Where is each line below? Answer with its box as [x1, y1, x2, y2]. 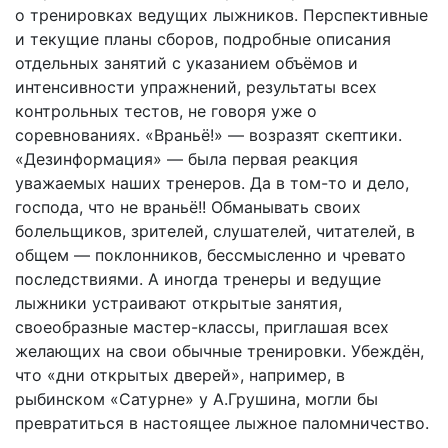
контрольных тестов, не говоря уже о [15, 101, 317, 122]
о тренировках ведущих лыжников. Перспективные [15, 5, 428, 26]
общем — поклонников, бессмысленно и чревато [15, 245, 406, 266]
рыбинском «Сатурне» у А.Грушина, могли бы [15, 389, 378, 410]
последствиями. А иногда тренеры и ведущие [15, 269, 381, 290]
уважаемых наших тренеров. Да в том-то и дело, [15, 173, 409, 194]
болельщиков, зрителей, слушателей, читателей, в [15, 221, 415, 242]
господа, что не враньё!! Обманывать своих [15, 197, 361, 218]
